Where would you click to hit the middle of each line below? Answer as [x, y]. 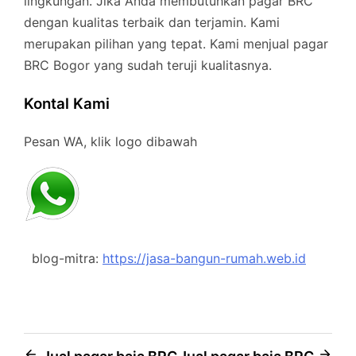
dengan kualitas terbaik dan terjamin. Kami [152, 23]
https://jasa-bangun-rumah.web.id [204, 258]
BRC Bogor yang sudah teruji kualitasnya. [148, 66]
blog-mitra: [63, 258]
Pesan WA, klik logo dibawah [110, 141]
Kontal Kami [67, 104]
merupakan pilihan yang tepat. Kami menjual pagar [176, 44]
